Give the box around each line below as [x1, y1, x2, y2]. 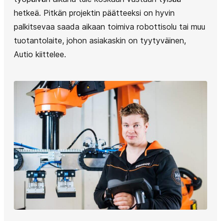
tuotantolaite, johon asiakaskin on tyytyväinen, [14, 35, 186, 45]
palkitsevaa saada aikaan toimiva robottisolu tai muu [14, 21, 205, 32]
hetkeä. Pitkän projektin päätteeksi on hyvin [14, 7, 175, 18]
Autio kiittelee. [14, 49, 66, 59]
